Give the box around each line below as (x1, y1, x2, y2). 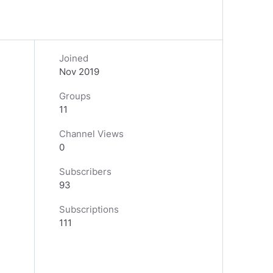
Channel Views (59, 128, 124, 140)
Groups (59, 90, 91, 102)
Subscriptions (59, 204, 119, 215)
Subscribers (59, 166, 112, 177)
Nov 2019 (59, 66, 99, 77)
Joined (59, 52, 88, 64)
